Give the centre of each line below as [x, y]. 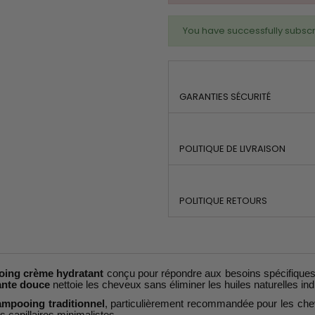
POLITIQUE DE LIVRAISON [232, 149]
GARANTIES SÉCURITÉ [225, 97]
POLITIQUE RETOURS [223, 201]
